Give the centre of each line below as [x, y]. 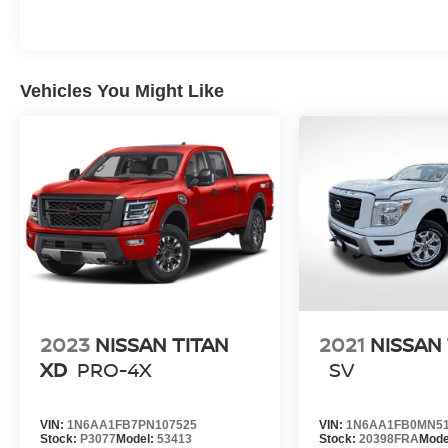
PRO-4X [114, 370]
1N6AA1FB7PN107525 [132, 425]
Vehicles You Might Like [122, 91]
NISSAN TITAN [162, 345]
